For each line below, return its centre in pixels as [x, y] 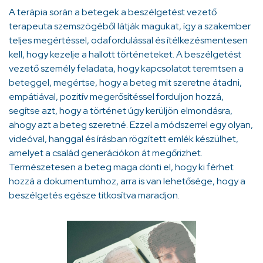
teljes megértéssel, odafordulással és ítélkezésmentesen [128, 41]
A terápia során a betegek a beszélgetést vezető [113, 12]
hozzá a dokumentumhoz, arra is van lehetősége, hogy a [127, 181]
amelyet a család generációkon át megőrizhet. [106, 153]
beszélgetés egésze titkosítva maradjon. [94, 195]
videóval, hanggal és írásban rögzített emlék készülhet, [124, 139]
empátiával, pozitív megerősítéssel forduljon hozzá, [116, 97]
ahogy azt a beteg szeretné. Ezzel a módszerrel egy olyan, [131, 125]
